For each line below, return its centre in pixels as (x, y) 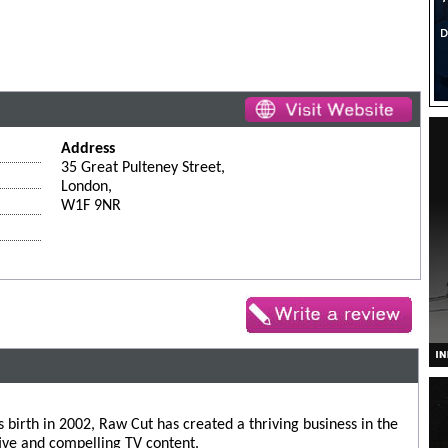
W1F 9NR (91, 206)
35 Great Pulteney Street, (143, 168)
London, (87, 187)
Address (88, 149)
